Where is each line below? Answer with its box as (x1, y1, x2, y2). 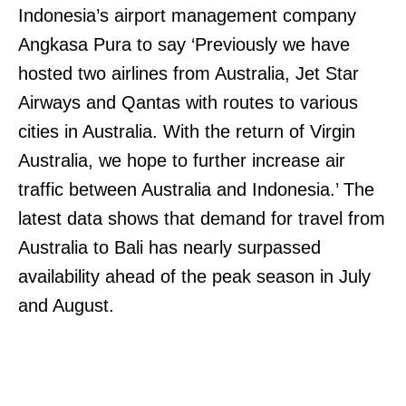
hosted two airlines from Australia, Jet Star (18, 63, 359, 83)
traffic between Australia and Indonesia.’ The (18, 179, 374, 199)
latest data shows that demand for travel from (18, 208, 385, 228)
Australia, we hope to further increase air (18, 150, 345, 170)
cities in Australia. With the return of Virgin (18, 121, 355, 141)
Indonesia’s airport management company (18, 5, 356, 25)
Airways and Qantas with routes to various (18, 92, 358, 112)
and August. (18, 295, 114, 315)
